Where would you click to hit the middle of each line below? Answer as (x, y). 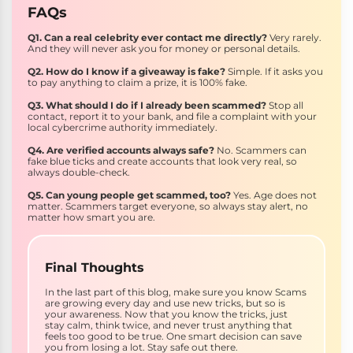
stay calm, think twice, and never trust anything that (169, 325)
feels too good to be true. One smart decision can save (173, 336)
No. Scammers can (262, 150)
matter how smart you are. (91, 217)
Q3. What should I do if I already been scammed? (148, 106)
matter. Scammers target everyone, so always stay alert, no (168, 206)
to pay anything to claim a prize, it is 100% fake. (137, 83)
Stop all (286, 106)
